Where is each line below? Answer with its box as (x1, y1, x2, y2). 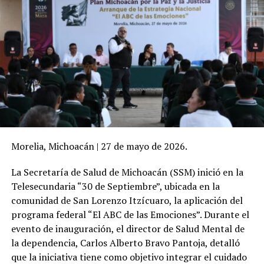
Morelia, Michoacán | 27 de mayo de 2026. (11, 139, 187, 153)
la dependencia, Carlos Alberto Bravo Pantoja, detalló (11, 236, 240, 249)
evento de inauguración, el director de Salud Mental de (11, 222, 245, 235)
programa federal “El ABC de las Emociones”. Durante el (11, 207, 249, 221)
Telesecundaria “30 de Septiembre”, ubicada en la (11, 179, 220, 193)
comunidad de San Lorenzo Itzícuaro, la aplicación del (11, 193, 243, 207)
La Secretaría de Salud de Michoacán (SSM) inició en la (11, 165, 243, 179)
